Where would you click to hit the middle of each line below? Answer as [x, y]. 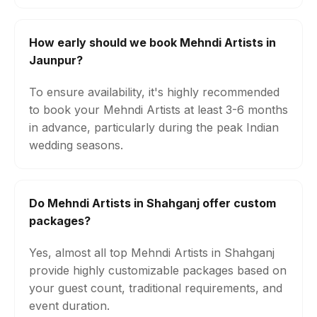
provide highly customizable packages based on [158, 270]
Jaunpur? [56, 60]
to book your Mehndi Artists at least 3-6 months [158, 110]
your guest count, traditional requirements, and [156, 288]
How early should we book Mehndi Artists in [152, 42]
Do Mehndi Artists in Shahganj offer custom [152, 203]
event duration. [69, 306]
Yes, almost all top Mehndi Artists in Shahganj [152, 253]
